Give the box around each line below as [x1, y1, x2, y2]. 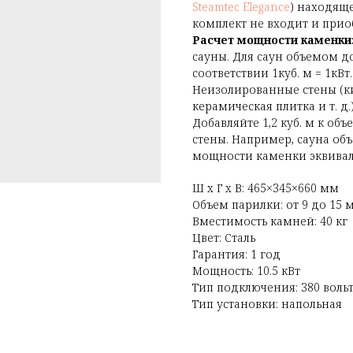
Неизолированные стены [192, 81, 336, 97]
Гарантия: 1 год [192, 246, 281, 262]
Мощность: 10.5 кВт [192, 262, 300, 278]
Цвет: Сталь [192, 229, 255, 245]
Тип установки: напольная [192, 295, 342, 311]
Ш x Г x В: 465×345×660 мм [192, 180, 339, 195]
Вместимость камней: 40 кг [192, 213, 347, 229]
